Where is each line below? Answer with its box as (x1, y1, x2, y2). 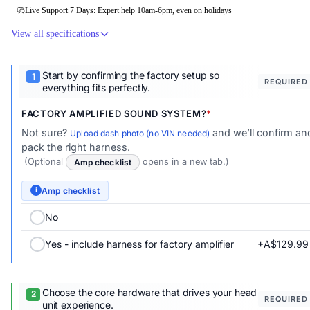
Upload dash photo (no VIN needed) (70, 127, 210, 138)
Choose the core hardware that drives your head (42, 286, 257, 299)
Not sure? (21, 126, 71, 138)
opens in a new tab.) (139, 156, 229, 167)
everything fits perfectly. (42, 81, 151, 93)
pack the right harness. (21, 140, 131, 153)
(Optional (24, 156, 66, 167)
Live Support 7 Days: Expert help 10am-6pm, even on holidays (25, 5, 232, 15)
